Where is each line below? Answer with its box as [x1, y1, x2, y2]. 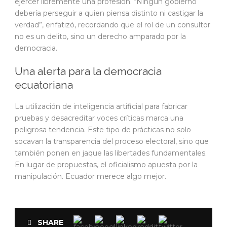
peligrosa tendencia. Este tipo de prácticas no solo [15, 125, 191, 134]
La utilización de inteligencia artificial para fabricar [15, 102, 187, 111]
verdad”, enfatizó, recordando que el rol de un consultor [15, 20, 210, 29]
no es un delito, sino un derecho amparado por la [15, 32, 186, 41]
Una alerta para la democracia [15, 65, 162, 78]
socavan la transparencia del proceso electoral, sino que [15, 137, 209, 146]
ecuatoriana [15, 79, 73, 91]
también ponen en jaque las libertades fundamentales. [15, 148, 207, 158]
